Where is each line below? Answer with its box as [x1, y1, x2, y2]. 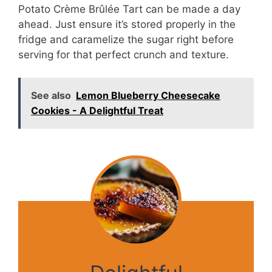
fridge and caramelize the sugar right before [18, 33, 234, 46]
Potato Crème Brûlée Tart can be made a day [18, 2, 240, 15]
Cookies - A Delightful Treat [31, 104, 163, 117]
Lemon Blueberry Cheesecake [76, 89, 220, 102]
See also [31, 89, 71, 102]
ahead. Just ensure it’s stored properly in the [18, 18, 236, 30]
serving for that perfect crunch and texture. [18, 48, 229, 61]
